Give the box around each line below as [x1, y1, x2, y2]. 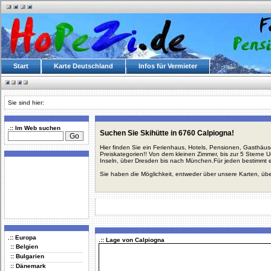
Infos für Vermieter [139, 62, 197, 70]
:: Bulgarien [10, 253, 44, 260]
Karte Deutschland [54, 62, 113, 70]
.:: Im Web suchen [8, 125, 60, 131]
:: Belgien [10, 243, 38, 250]
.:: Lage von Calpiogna [99, 237, 165, 243]
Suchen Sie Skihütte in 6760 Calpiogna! [100, 129, 234, 137]
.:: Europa [8, 234, 36, 241]
